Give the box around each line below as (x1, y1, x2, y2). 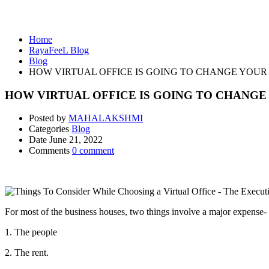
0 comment (72, 145, 114, 156)
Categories (29, 124, 69, 134)
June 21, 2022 (49, 134, 103, 145)
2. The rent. (5, 247, 49, 258)
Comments (29, 145, 70, 156)
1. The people (5, 227, 57, 238)
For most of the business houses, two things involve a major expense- (5, 207, 267, 217)
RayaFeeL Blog (29, 44, 89, 55)
